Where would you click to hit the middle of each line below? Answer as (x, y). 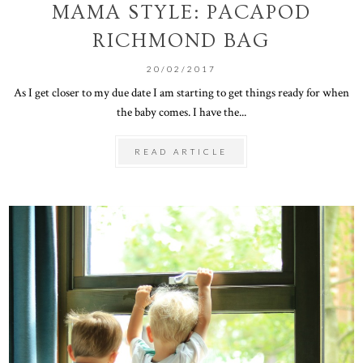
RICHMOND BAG (181, 41)
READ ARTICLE (181, 151)
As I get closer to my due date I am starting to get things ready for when (181, 92)
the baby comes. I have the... (181, 111)
